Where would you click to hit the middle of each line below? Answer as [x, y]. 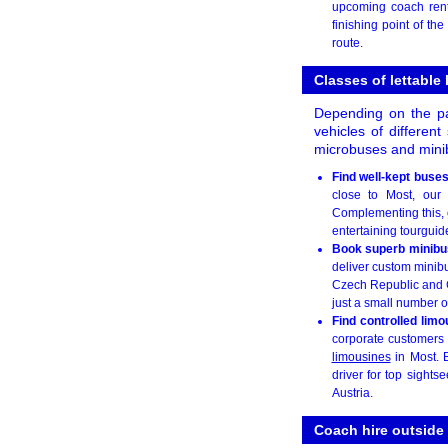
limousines [361, 357]
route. [347, 43]
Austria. [352, 393]
